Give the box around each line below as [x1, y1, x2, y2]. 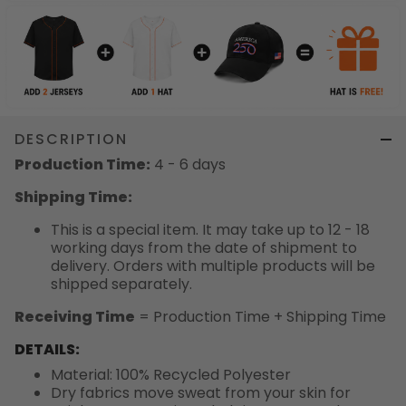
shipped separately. [51, 274, 192, 295]
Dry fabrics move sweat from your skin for [51, 382, 351, 404]
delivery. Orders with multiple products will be [51, 256, 375, 277]
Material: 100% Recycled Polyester [51, 364, 291, 386]
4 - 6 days [150, 154, 226, 176]
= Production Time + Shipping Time [135, 306, 386, 328]
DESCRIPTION [14, 129, 128, 150]
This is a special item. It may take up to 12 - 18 [51, 219, 370, 241]
